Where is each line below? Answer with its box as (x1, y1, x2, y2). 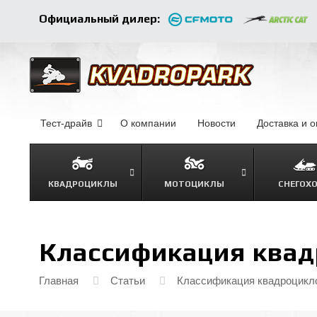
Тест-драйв (40, 117, 92, 129)
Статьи (110, 275, 145, 287)
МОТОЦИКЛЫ (163, 179, 224, 189)
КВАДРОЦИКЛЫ (47, 179, 117, 189)
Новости (197, 117, 236, 129)
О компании (120, 117, 176, 129)
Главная (38, 275, 79, 287)
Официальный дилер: (38, 12, 160, 25)
